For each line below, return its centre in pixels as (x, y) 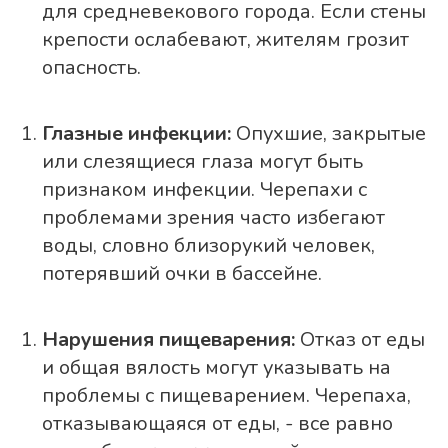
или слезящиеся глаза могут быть (202, 162)
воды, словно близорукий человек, (208, 246)
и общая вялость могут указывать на (216, 368)
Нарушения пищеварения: (168, 340)
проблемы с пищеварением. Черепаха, (226, 396)
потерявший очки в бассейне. (182, 274)
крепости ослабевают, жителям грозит (225, 40)
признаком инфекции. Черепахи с (204, 190)
